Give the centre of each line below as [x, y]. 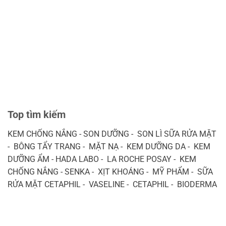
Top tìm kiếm [37, 114]
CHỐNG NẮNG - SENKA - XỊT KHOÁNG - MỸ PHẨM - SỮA [110, 172]
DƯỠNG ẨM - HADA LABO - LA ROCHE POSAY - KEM [102, 159]
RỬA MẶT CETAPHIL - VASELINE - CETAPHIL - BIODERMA [112, 184]
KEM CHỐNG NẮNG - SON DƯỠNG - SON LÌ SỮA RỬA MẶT [112, 134]
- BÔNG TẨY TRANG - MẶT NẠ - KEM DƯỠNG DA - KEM [109, 146]
